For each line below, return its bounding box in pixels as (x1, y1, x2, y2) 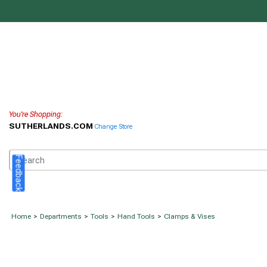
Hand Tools (117, 212, 155, 221)
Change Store (95, 123, 132, 131)
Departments (40, 212, 82, 221)
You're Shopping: (9, 110, 63, 119)
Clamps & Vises (164, 212, 215, 221)
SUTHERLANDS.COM (9, 121, 95, 131)
